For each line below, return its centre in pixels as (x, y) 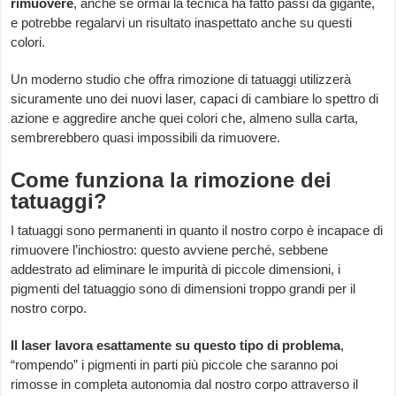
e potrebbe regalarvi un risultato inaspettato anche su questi (182, 23)
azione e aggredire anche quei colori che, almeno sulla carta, (185, 118)
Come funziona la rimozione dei (171, 180)
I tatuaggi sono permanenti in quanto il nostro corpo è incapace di (197, 231)
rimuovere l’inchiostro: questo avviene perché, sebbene (170, 250)
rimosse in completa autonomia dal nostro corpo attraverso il (185, 385)
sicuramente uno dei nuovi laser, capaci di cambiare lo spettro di (195, 99)
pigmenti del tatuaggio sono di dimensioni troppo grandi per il (183, 289)
